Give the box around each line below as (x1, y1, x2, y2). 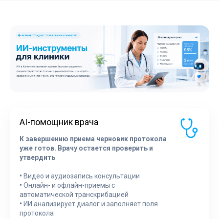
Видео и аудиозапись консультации (22, 172, 140, 180)
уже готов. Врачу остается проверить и (20, 144, 153, 152)
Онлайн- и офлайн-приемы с (22, 181, 115, 189)
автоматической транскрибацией (20, 190, 129, 198)
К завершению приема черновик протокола (20, 134, 167, 143)
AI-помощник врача (20, 116, 98, 127)
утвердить (20, 153, 55, 161)
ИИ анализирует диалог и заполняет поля (22, 199, 158, 208)
